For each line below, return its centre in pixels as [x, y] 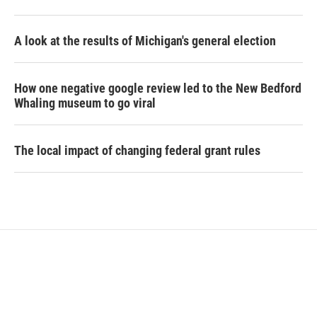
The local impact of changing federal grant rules [137, 150]
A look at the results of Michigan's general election [145, 41]
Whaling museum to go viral [85, 103]
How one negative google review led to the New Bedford [158, 88]
